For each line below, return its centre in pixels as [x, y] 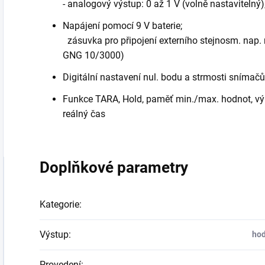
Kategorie [59, 204]
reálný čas [85, 114]
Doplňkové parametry [114, 167]
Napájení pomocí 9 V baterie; [125, 25]
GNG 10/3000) [93, 55]
